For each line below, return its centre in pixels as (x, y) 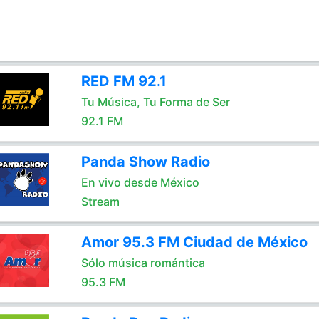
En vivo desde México (140, 182)
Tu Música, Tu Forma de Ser (155, 102)
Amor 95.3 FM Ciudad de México (194, 242)
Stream (100, 202)
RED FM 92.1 (124, 81)
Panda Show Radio (145, 162)
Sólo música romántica (143, 263)
